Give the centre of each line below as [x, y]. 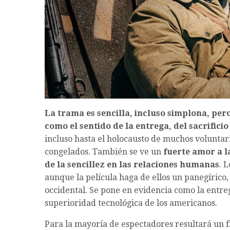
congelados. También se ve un [104, 152]
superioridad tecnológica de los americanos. [131, 203]
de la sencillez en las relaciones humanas [132, 165]
